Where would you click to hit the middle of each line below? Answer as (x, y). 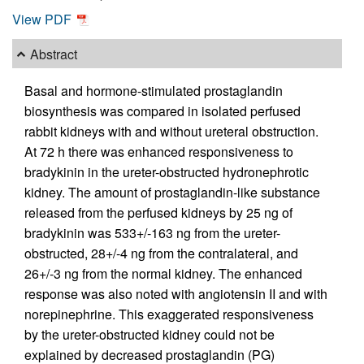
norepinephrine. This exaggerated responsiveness (169, 314)
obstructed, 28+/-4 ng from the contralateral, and (161, 253)
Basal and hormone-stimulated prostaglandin (154, 91)
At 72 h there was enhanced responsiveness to (159, 152)
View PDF (43, 19)
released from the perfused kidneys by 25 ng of (158, 213)
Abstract (54, 54)
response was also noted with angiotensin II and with (176, 294)
